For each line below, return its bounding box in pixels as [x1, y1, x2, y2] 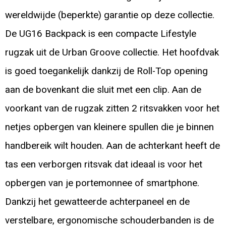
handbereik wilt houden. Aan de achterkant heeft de [5, 140, 220, 152]
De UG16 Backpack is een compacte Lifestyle [5, 28, 196, 40]
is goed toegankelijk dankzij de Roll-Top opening [5, 66, 208, 77]
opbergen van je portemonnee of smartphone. [5, 178, 199, 189]
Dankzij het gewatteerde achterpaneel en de [5, 196, 190, 208]
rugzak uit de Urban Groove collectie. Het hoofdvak [5, 47, 219, 59]
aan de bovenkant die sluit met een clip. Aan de [5, 84, 201, 96]
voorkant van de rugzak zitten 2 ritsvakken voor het [5, 103, 219, 115]
